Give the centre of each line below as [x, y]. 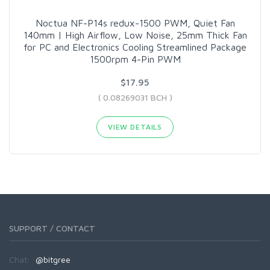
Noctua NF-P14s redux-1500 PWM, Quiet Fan [135, 23]
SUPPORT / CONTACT [52, 228]
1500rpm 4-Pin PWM [135, 59]
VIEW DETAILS [135, 127]
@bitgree [53, 259]
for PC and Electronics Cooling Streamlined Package [135, 47]
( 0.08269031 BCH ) [135, 97]
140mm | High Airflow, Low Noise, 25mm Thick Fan [135, 35]
